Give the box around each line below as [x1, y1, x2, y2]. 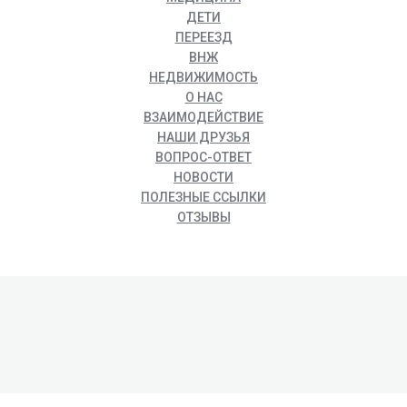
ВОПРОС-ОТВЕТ [155, 150, 252, 165]
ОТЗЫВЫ [176, 210, 231, 225]
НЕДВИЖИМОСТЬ [149, 70, 258, 85]
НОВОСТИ [174, 170, 233, 185]
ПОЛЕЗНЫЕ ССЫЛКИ [141, 190, 266, 205]
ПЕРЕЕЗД [174, 30, 233, 45]
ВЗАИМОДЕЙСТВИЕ [144, 110, 263, 125]
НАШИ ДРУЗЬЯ [157, 130, 250, 145]
